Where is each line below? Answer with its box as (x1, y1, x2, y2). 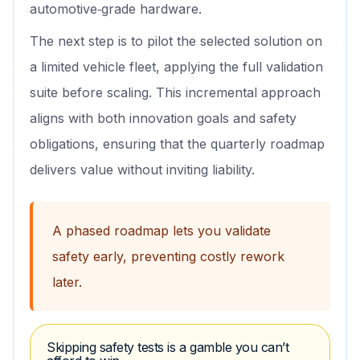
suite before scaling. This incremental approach (30, 84, 321, 101)
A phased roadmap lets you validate (52, 223, 271, 239)
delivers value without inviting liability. (30, 162, 255, 178)
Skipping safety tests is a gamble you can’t (47, 339, 289, 356)
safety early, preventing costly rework (52, 248, 284, 265)
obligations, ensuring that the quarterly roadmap (30, 136, 325, 153)
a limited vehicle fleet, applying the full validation (30, 59, 323, 76)
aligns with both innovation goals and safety (30, 110, 297, 127)
